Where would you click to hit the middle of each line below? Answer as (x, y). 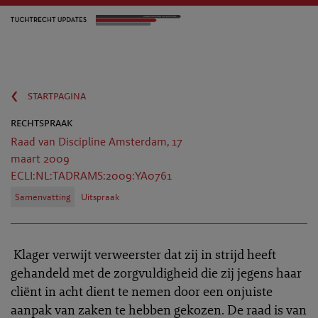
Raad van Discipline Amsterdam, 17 (97, 142)
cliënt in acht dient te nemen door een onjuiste (142, 291)
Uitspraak (100, 197)
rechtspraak (42, 122)
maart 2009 (40, 159)
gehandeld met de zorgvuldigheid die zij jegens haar (156, 273)
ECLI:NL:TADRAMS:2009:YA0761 (91, 176)
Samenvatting (43, 197)
